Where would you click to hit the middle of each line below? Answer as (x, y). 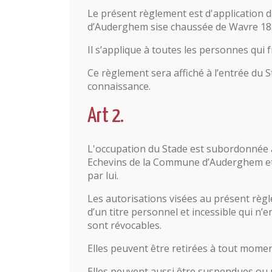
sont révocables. (124, 225)
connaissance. (119, 86)
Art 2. (106, 116)
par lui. (103, 175)
